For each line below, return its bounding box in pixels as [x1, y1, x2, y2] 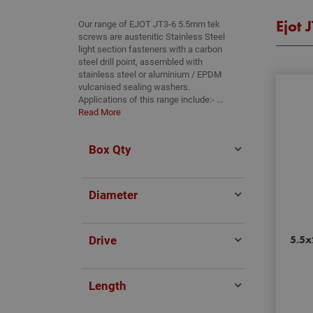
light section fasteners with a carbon [78, 43, 222, 55]
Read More [78, 105, 121, 118]
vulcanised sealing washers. [78, 80, 190, 93]
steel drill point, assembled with [78, 55, 203, 68]
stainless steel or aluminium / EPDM [78, 68, 221, 80]
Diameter [89, 186, 138, 203]
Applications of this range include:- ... [78, 93, 223, 105]
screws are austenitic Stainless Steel [78, 30, 225, 43]
